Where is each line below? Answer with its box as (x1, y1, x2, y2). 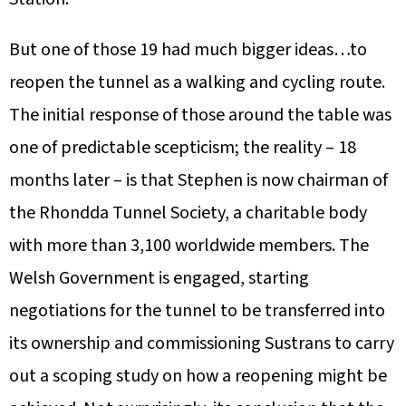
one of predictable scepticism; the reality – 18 (9, 134, 356, 160)
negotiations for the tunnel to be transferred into (9, 297, 385, 324)
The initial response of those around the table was (9, 101, 391, 128)
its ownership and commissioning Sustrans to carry (9, 330, 394, 356)
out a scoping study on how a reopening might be (9, 362, 387, 389)
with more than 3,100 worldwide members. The (9, 232, 369, 258)
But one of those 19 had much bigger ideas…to (9, 36, 367, 63)
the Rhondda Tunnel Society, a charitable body (9, 199, 367, 226)
